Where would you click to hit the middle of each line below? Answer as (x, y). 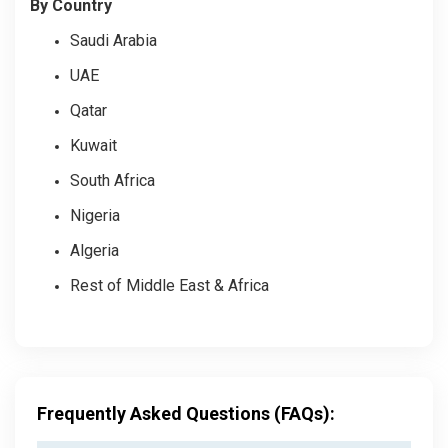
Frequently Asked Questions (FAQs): (186, 413)
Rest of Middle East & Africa (169, 285)
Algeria (94, 250)
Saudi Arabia (113, 40)
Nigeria (95, 215)
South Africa (112, 180)
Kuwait (93, 145)
